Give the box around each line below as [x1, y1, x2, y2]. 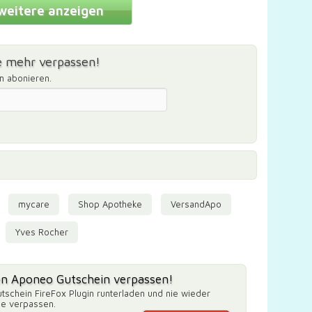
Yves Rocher [15, 226, 68, 238]
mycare [17, 198, 49, 210]
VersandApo [170, 198, 221, 210]
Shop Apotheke [77, 198, 142, 210]
